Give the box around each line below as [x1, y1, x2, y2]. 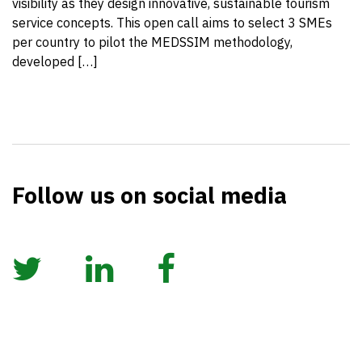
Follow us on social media [12, 180, 287, 210]
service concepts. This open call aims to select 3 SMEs [12, 15, 332, 31]
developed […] [12, 53, 98, 69]
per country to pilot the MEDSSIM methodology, [12, 34, 293, 50]
